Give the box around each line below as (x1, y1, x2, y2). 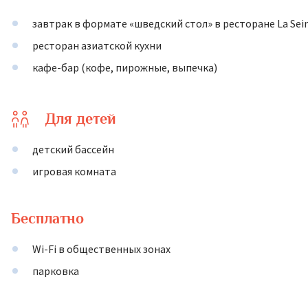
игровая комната (32, 164, 116, 178)
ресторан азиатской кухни (32, 38, 162, 52)
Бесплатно (11, 210, 84, 227)
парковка (32, 264, 79, 278)
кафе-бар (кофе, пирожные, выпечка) (32, 60, 217, 74)
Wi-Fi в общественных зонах (32, 242, 170, 256)
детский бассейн (32, 142, 114, 156)
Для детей (45, 110, 116, 127)
